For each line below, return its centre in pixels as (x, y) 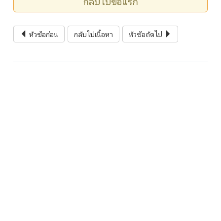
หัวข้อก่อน (42, 34)
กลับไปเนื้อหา (93, 34)
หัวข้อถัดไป (146, 34)
